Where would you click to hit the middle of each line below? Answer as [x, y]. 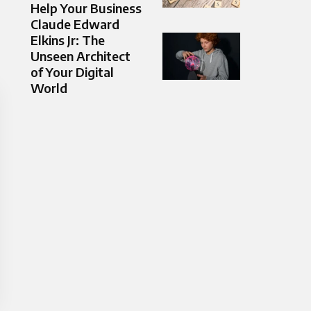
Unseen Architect [81, 56]
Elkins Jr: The [68, 40]
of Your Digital [72, 72]
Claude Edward [75, 24]
